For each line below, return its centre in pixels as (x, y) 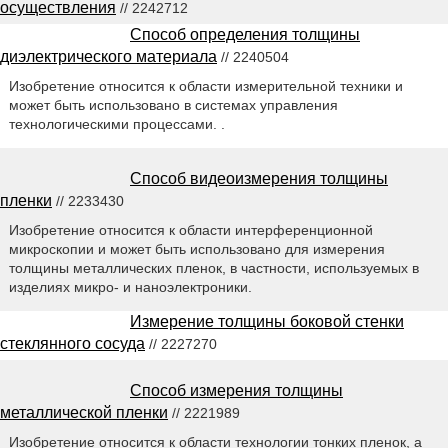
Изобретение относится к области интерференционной (190, 230)
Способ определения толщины (245, 35)
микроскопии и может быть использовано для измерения (196, 249)
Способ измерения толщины (236, 391)
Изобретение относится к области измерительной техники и (205, 86)
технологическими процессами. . (116, 124)
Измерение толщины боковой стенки (267, 322)
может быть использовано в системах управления (173, 105)
